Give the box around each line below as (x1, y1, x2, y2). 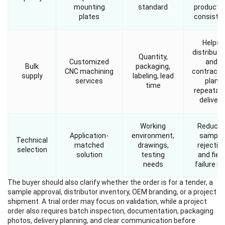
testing (141, 151, 165, 159)
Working (140, 122, 166, 131)
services (75, 77, 103, 85)
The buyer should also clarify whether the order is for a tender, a (8, 178, 213, 187)
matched (74, 141, 104, 150)
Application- (70, 132, 108, 140)
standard (138, 3, 168, 12)
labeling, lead (132, 72, 174, 80)
